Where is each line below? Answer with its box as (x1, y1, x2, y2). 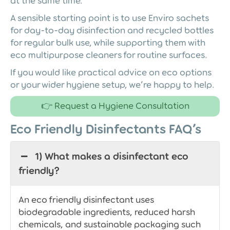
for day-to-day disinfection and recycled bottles (10, 25, 214, 35)
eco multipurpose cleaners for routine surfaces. (10, 49, 207, 60)
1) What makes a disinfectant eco (35, 150, 189, 162)
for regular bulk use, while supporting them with (10, 37, 205, 48)
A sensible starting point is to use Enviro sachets (10, 12, 209, 23)
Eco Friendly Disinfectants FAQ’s (10, 121, 201, 137)
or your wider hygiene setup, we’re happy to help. (10, 79, 215, 90)
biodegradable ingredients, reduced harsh (18, 206, 195, 217)
